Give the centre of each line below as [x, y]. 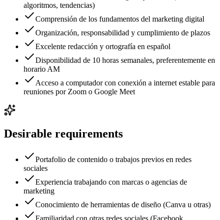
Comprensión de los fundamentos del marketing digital [120, 19]
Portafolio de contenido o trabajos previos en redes [113, 160]
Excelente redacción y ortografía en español [103, 46]
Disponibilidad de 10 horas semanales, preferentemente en [125, 60]
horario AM [42, 69]
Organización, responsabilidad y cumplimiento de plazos [123, 32]
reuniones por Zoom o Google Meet [79, 91]
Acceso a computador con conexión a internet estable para [125, 82]
